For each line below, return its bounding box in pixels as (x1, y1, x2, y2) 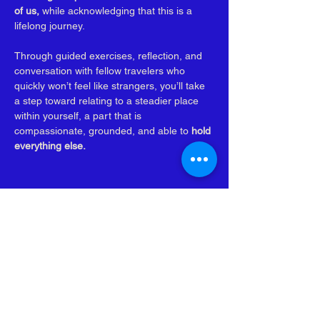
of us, (14, 5, 42, 16)
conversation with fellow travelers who (14, 65, 188, 76)
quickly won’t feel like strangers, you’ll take (14, 80, 208, 91)
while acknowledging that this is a (42, 5, 195, 16)
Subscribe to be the (24, 263, 171, 282)
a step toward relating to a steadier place (14, 95, 201, 106)
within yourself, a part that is (14, 110, 144, 121)
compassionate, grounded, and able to (14, 125, 191, 136)
